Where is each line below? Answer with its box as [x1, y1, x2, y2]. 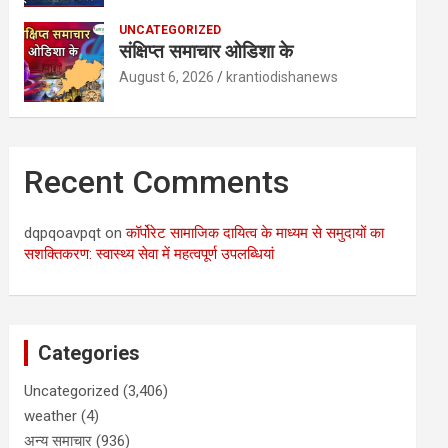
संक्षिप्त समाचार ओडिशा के [119, 40, 299, 63]
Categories [38, 341, 141, 365]
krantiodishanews [226, 69, 339, 85]
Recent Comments [24, 163, 290, 201]
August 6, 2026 [119, 69, 215, 85]
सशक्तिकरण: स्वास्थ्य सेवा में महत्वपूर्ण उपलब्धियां [24, 245, 275, 263]
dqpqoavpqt [24, 224, 102, 242]
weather [24, 407, 78, 425]
